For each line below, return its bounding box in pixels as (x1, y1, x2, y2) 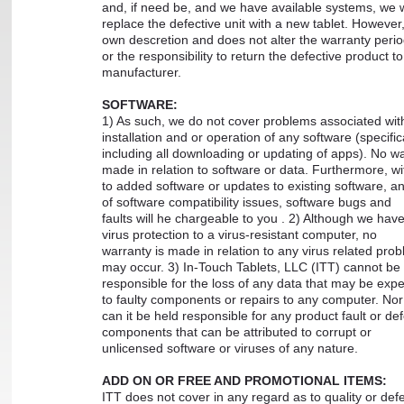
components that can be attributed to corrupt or (101, 325, 375, 339)
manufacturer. (101, 65, 181, 79)
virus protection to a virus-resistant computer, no (101, 227, 381, 242)
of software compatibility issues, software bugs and (101, 195, 395, 209)
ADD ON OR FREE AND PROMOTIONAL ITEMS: (101, 373, 387, 388)
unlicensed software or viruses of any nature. (101, 341, 358, 355)
